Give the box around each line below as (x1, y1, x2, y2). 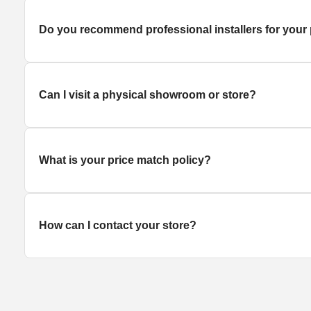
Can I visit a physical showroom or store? (39, 88, 256, 101)
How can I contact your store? (39, 219, 196, 231)
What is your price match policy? (39, 153, 211, 166)
